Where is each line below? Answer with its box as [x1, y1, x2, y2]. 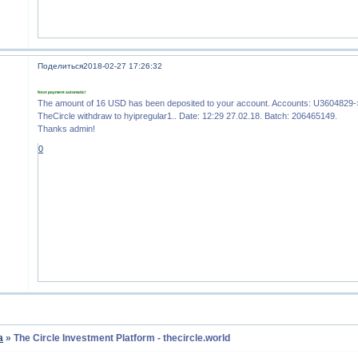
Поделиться [38, 62, 84, 71]
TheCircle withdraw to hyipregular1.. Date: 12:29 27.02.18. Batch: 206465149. [38, 110, 338, 121]
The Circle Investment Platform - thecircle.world [14, 332, 231, 344]
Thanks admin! [38, 123, 96, 133]
